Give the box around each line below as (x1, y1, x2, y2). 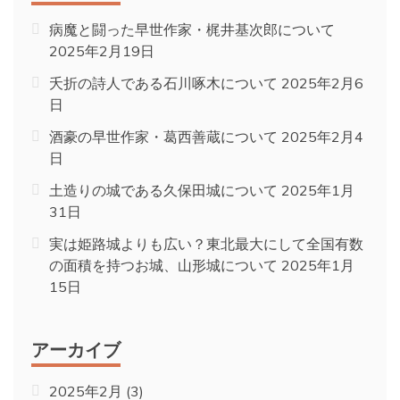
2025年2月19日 (49, 42, 154, 61)
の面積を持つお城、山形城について (49, 256, 278, 275)
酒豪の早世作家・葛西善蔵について (49, 128, 278, 146)
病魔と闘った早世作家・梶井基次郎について (49, 21, 335, 39)
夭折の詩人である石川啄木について (49, 74, 278, 93)
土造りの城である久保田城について (49, 181, 278, 200)
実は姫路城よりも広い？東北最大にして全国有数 (49, 235, 363, 254)
